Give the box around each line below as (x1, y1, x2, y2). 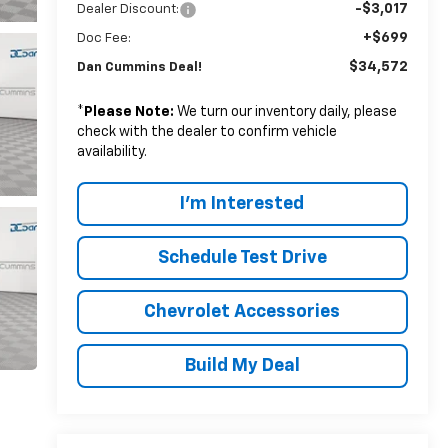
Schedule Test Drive (157, 248, 327, 267)
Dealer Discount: (76, 2, 179, 16)
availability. (76, 144, 147, 159)
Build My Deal (184, 356, 300, 375)
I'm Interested (180, 194, 305, 213)
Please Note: (83, 104, 174, 119)
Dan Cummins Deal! (76, 60, 202, 74)
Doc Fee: (76, 31, 131, 45)
